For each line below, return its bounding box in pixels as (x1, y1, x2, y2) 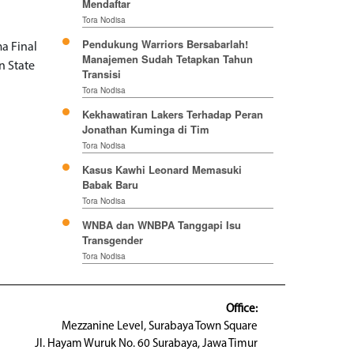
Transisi (81, 66, 121, 82)
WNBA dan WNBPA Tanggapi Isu (81, 217, 241, 233)
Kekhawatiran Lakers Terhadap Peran (81, 107, 263, 122)
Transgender (81, 232, 143, 248)
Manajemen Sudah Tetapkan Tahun (81, 51, 253, 67)
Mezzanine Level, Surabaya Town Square (61, 321, 258, 333)
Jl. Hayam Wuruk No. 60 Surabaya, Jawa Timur (34, 338, 258, 351)
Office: (225, 303, 258, 316)
